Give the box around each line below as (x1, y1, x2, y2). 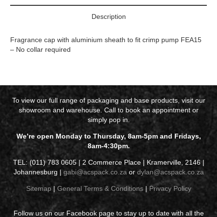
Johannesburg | (13, 168, 63, 176)
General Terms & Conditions (57, 184, 143, 192)
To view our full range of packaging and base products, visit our (12, 96, 205, 104)
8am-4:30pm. (87, 141, 130, 150)
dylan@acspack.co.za (137, 168, 204, 176)
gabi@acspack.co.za (63, 168, 127, 176)
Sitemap (26, 184, 51, 192)
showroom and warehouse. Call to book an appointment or (18, 106, 199, 114)
